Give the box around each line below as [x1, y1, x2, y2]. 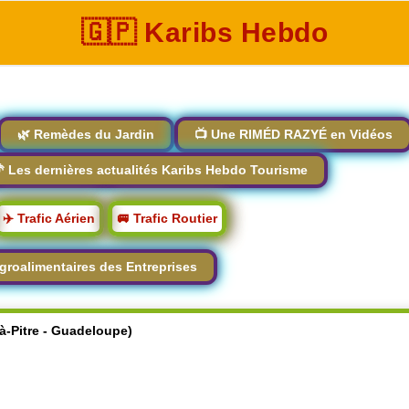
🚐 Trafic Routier [116, 211, 217, 225]
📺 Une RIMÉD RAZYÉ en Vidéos [194, 127, 393, 142]
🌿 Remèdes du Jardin [16, 127, 154, 142]
